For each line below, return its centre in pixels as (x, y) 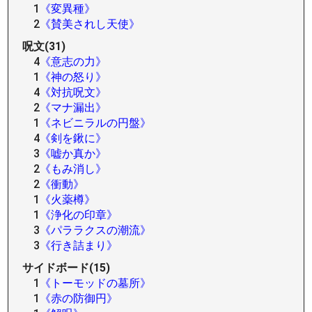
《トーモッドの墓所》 (96, 283)
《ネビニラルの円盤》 (96, 123)
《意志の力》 (73, 62)
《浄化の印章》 (79, 215)
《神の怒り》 (73, 77)
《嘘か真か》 (73, 154)
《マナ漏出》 (73, 108)
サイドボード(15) (67, 268)
